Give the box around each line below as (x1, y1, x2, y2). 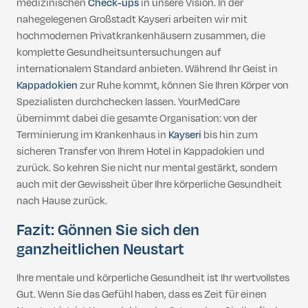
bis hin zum (201, 128, 258, 143)
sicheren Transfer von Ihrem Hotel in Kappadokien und (16, 144, 265, 159)
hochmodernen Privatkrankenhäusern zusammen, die (16, 29, 265, 44)
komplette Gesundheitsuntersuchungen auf (16, 45, 221, 60)
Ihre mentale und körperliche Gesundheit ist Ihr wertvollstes (16, 271, 289, 286)
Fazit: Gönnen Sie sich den (16, 219, 199, 242)
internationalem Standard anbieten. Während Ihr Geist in (16, 62, 278, 77)
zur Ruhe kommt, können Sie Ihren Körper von (78, 78, 289, 93)
